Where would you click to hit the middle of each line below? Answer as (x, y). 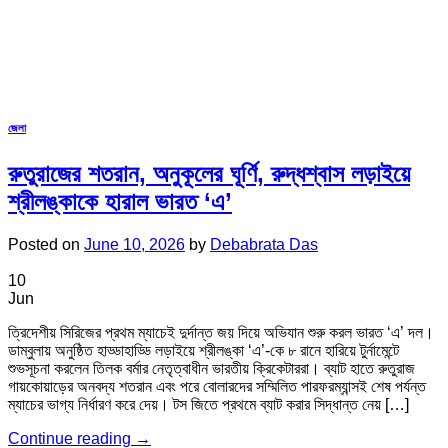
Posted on (46, 244)
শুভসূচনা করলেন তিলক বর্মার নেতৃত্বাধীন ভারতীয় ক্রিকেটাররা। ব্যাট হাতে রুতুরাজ (211, 368)
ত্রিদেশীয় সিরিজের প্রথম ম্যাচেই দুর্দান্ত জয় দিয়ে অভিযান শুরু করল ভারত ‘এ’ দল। (221, 332)
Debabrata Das (264, 244)
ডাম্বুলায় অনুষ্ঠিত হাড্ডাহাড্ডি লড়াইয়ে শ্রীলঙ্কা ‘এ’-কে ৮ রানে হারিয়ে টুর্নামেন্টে (203, 350)
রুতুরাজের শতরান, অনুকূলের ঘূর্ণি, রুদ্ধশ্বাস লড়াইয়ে (209, 173)
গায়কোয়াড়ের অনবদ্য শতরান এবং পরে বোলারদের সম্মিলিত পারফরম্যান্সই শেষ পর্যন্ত (217, 386)
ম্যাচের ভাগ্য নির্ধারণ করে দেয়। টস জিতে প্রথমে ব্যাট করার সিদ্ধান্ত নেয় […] (208, 404)
